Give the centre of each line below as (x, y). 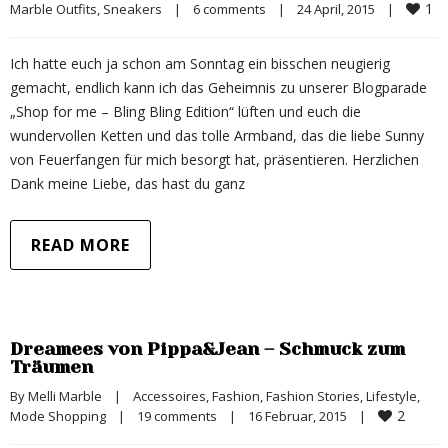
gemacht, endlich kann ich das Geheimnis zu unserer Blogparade (218, 87)
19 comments (177, 416)
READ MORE (80, 245)
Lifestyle (391, 396)
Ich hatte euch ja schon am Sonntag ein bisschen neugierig (200, 63)
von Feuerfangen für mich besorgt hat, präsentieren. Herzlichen (214, 159)
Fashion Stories (313, 396)
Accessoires (169, 396)
